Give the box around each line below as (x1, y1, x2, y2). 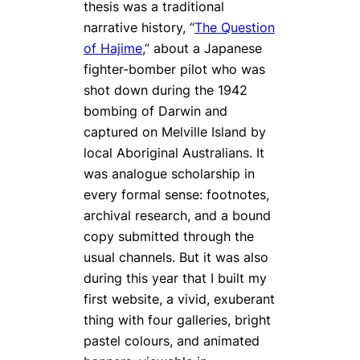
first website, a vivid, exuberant (84, 290, 275, 307)
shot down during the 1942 (84, 81, 247, 98)
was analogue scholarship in (84, 165, 255, 182)
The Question (194, 18, 275, 35)
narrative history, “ (84, 18, 194, 35)
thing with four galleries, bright (84, 311, 271, 328)
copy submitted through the (84, 227, 254, 244)
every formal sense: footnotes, (84, 186, 269, 202)
